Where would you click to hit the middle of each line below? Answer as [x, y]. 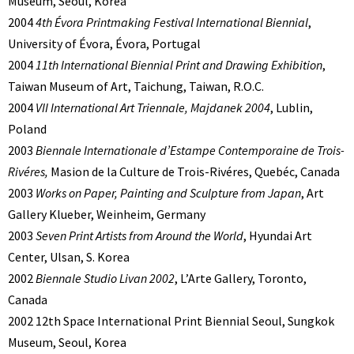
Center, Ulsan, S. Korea [69, 257]
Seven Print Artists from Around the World [139, 236]
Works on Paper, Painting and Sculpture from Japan [168, 193]
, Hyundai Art [278, 236]
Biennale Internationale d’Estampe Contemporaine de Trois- [190, 151]
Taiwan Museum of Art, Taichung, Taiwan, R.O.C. [136, 87]
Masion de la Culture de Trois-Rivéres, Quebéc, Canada [194, 172]
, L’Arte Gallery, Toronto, [241, 279]
